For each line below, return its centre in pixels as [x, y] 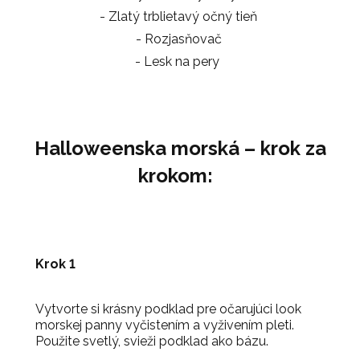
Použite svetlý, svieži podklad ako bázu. [153, 341]
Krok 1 [55, 264]
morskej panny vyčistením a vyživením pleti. [165, 325]
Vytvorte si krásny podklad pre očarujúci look [168, 309]
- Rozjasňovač [178, 39]
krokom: [178, 175]
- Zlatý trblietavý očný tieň [178, 16]
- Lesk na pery [178, 61]
